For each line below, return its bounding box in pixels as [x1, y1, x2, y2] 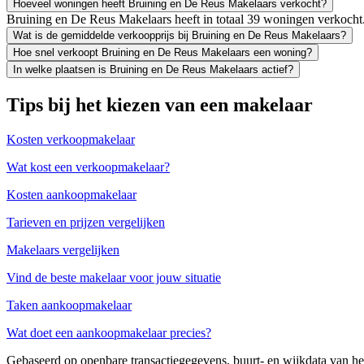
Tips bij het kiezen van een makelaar [6, 93, 313, 115]
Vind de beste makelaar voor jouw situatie [6, 270, 221, 284]
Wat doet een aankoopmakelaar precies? [6, 325, 211, 340]
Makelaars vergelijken [6, 242, 119, 257]
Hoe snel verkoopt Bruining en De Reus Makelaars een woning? [13, 45, 312, 58]
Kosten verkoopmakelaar [6, 132, 135, 146]
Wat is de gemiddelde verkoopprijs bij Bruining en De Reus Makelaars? [13, 28, 346, 41]
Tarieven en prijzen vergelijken [6, 214, 165, 229]
